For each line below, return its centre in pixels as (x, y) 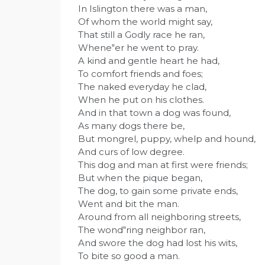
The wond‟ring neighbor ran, (142, 230)
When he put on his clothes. (141, 99)
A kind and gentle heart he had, (149, 60)
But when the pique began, (140, 177)
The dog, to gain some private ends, (158, 190)
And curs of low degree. (131, 151)
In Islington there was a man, (143, 8)
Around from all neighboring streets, (159, 216)
